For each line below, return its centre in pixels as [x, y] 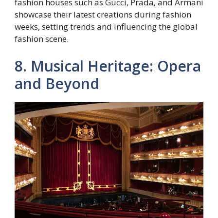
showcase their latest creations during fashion [103, 15]
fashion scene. [42, 39]
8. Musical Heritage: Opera [108, 66]
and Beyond [57, 83]
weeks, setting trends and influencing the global [106, 27]
